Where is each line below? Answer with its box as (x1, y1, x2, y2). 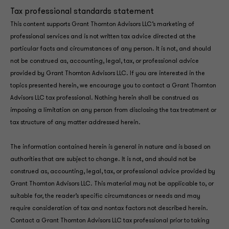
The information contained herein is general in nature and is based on (10, 144, 211, 150)
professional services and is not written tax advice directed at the (10, 34, 196, 40)
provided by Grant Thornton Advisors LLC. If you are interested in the (10, 71, 205, 77)
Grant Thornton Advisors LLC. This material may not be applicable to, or (10, 181, 214, 187)
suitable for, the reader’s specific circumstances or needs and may (10, 193, 200, 199)
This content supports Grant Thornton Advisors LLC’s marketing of (10, 21, 194, 28)
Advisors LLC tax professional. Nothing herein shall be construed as (10, 95, 198, 101)
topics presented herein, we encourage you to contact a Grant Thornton (10, 83, 216, 89)
